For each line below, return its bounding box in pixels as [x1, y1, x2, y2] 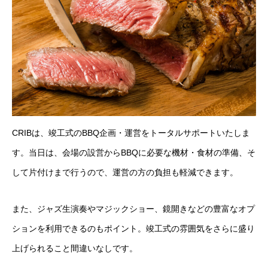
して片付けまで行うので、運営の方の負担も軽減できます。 [12, 167, 238, 178]
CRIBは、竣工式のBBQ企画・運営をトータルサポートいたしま [12, 128, 250, 138]
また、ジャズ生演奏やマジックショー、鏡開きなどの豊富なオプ [12, 204, 255, 214]
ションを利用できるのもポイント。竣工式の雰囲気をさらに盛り [12, 224, 255, 234]
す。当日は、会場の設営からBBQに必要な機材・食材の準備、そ [12, 148, 255, 158]
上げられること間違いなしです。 [12, 243, 138, 254]
